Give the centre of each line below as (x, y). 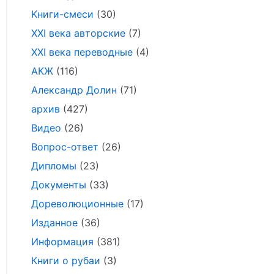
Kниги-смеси (62, 14)
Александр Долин (74, 90)
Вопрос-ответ (65, 147)
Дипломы (54, 166)
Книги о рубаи (66, 261)
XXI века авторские (78, 33)
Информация (62, 242)
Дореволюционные (77, 204)
